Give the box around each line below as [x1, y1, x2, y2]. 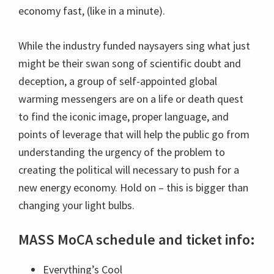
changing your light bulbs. [18, 198, 135, 212]
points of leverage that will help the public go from [18, 127, 250, 141]
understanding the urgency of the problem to [18, 145, 225, 159]
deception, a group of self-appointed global [18, 74, 217, 88]
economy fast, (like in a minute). [18, 4, 165, 18]
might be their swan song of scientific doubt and [18, 56, 241, 70]
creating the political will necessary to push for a [18, 163, 239, 177]
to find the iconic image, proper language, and [18, 109, 229, 124]
